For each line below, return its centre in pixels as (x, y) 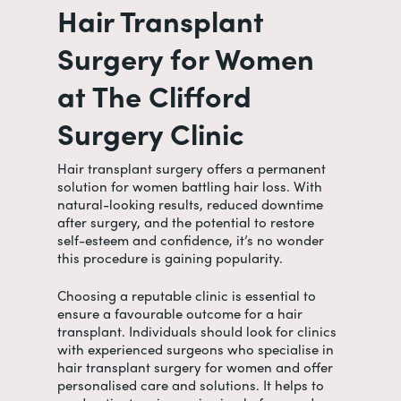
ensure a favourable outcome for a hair (180, 313)
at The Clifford (154, 95)
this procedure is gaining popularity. (172, 257)
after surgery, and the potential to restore (186, 222)
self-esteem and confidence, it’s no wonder (191, 239)
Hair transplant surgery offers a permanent (192, 168)
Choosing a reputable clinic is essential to (187, 295)
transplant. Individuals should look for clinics (197, 331)
